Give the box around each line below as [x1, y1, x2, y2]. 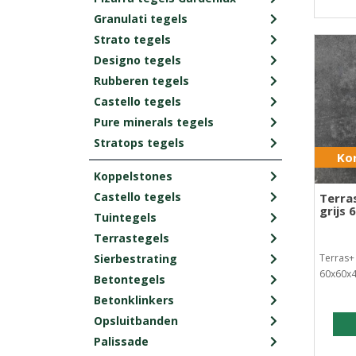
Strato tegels [94, 31, 171, 47]
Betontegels [94, 271, 165, 287]
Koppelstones [94, 168, 172, 184]
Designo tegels [94, 52, 181, 68]
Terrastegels [94, 230, 169, 246]
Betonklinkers [94, 292, 174, 308]
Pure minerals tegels [94, 114, 214, 130]
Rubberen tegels [94, 72, 189, 88]
